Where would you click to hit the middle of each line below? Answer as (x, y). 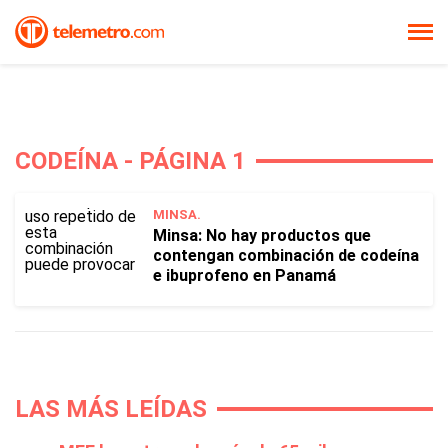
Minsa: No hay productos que (262, 235)
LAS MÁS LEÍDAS (111, 409)
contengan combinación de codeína (286, 255)
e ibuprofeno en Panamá (244, 275)
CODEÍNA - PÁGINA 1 (130, 161)
